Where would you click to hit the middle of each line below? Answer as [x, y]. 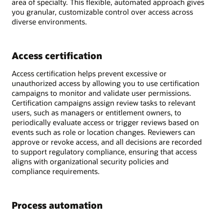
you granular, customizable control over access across [102, 12]
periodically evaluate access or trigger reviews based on [105, 122]
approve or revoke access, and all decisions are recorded [107, 142]
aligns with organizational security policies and [90, 161]
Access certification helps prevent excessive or [89, 73]
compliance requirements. [56, 171]
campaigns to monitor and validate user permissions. [101, 93]
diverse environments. [49, 22]
